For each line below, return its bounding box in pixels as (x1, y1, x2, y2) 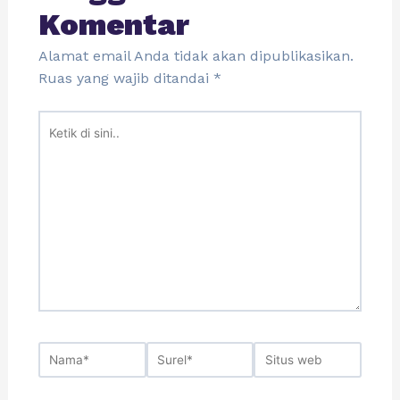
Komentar (37, 6, 189, 43)
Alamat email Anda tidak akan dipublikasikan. (37, 47, 354, 65)
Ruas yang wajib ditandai (37, 70, 213, 87)
